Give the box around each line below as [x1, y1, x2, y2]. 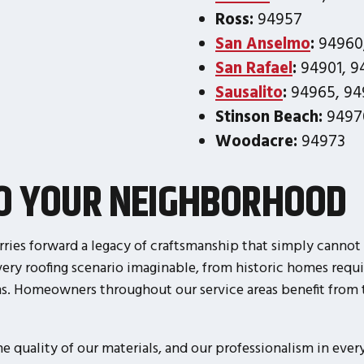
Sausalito [215, 80, 283, 102]
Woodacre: [215, 129, 297, 150]
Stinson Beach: [215, 105, 323, 126]
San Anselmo [215, 32, 310, 53]
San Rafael [215, 56, 292, 77]
